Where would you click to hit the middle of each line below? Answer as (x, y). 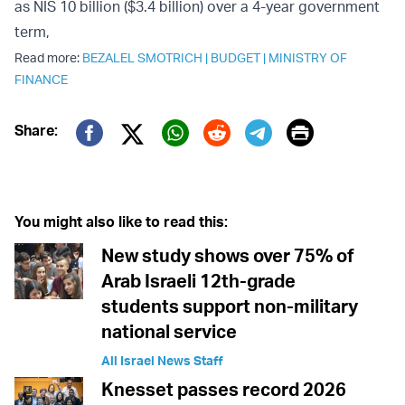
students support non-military (230, 306)
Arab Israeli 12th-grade (198, 281)
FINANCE (41, 80)
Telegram (301, 159)
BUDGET (235, 58)
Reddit (242, 159)
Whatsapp (224, 159)
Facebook (137, 159)
